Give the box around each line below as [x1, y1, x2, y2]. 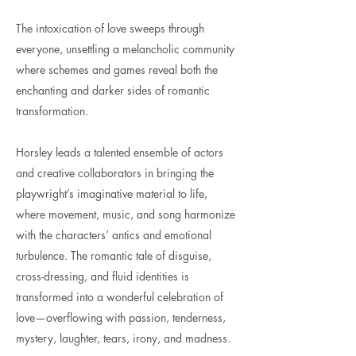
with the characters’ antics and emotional [16, 227, 211, 242]
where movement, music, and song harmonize [16, 207, 235, 222]
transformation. [16, 103, 88, 118]
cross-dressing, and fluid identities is [16, 269, 189, 284]
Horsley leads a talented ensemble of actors [16, 145, 223, 160]
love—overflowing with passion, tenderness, [16, 310, 226, 325]
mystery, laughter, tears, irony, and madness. [16, 331, 230, 346]
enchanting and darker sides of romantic [16, 83, 210, 98]
